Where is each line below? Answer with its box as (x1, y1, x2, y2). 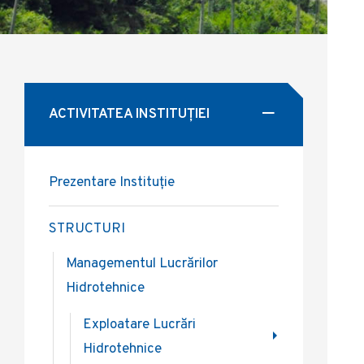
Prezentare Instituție (49, 174, 175, 192)
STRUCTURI (49, 220, 125, 238)
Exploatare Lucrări (83, 316, 196, 334)
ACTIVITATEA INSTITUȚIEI (49, 106, 210, 123)
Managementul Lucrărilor (66, 255, 218, 273)
